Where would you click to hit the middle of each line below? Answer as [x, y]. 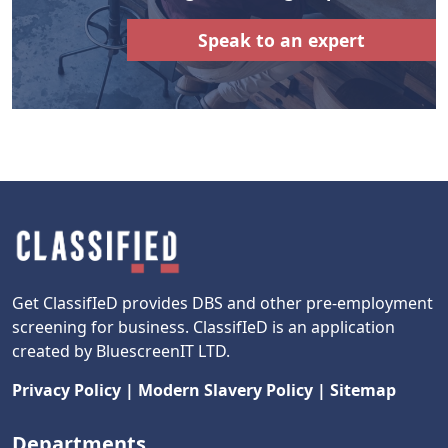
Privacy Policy [66, 389]
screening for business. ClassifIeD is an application [203, 326]
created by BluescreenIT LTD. [121, 350]
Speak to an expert [281, 39]
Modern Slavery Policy [225, 389]
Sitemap [363, 389]
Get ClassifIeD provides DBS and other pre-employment [222, 302]
